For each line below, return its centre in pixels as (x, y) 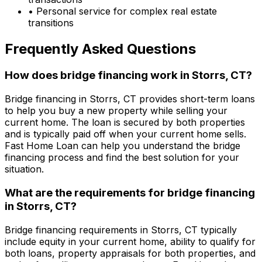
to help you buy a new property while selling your (116, 111)
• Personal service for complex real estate (123, 11)
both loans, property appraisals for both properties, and (130, 253)
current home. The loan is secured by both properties (125, 123)
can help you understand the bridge (159, 146)
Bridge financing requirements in (78, 230)
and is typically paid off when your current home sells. (125, 134)
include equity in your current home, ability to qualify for (130, 241)
